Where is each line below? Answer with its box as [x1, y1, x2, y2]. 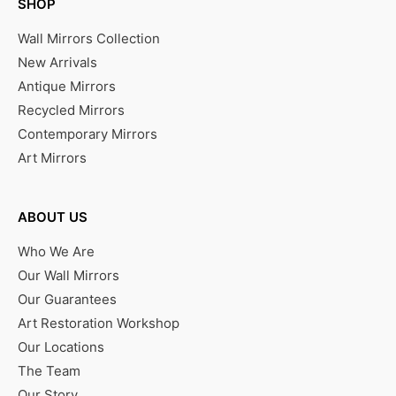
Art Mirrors [18, 149, 87, 167]
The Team [18, 362, 80, 380]
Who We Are [18, 243, 95, 261]
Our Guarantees [18, 291, 117, 308]
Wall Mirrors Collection [18, 30, 160, 48]
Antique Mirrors [18, 78, 116, 95]
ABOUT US [18, 209, 88, 226]
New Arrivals [18, 54, 97, 72]
